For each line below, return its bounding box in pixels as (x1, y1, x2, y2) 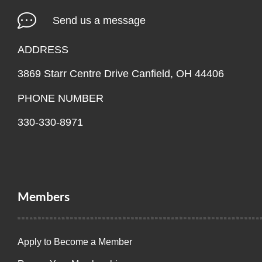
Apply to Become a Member (18, 237, 132, 247)
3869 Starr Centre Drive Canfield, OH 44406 (18, 68, 224, 80)
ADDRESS (18, 43, 68, 56)
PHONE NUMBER (18, 92, 104, 104)
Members (18, 191, 70, 204)
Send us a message (53, 15, 146, 27)
